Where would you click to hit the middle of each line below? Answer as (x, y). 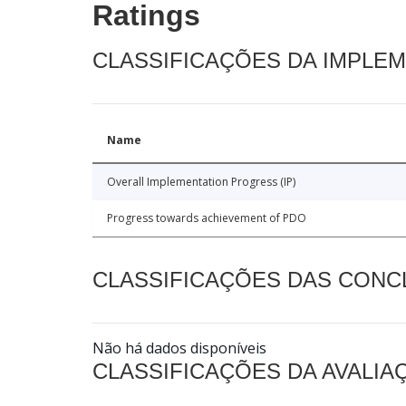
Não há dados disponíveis (179, 348)
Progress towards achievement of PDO (207, 217)
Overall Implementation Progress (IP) (201, 181)
